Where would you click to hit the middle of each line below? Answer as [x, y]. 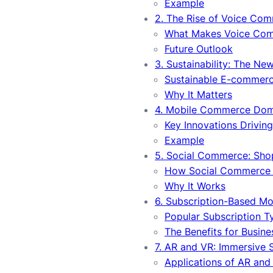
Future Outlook [199, 48]
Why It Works [195, 186]
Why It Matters [198, 94]
